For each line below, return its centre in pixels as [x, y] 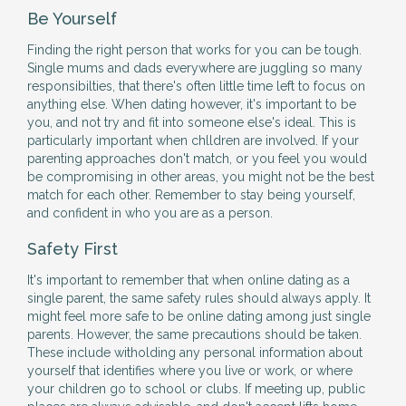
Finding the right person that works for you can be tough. [194, 50]
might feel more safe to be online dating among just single [199, 316]
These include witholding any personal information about [195, 353]
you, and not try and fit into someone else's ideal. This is [192, 122]
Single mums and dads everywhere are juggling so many [195, 68]
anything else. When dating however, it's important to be [192, 104]
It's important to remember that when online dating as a [188, 280]
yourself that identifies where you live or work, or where [190, 371]
